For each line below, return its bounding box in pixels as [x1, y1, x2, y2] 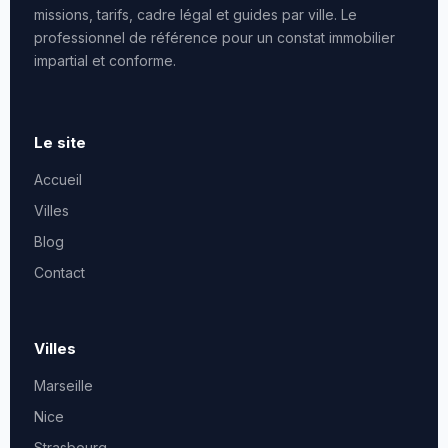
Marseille [34, 377, 93, 395]
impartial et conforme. [34, 52, 176, 69]
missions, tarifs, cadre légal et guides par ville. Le [34, 6, 357, 23]
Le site [34, 133, 86, 153]
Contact [34, 264, 85, 282]
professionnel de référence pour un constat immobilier [34, 29, 395, 46]
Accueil [34, 171, 82, 189]
